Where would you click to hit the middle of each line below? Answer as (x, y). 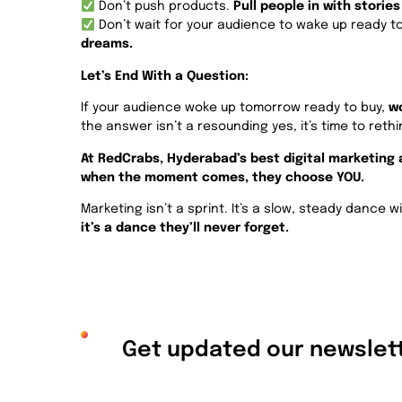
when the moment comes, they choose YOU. (223, 177)
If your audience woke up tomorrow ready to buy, (235, 108)
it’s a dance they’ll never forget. (185, 227)
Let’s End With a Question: (165, 76)
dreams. (107, 44)
